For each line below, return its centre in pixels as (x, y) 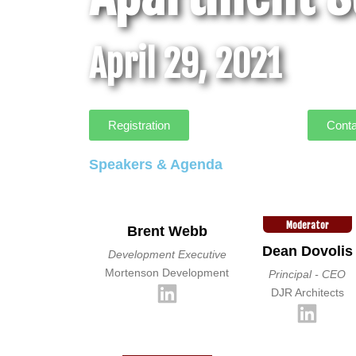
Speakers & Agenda (156, 164)
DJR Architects (307, 292)
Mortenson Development (167, 273)
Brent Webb (167, 231)
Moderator (307, 225)
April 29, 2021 (185, 64)
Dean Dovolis (307, 251)
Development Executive (167, 254)
